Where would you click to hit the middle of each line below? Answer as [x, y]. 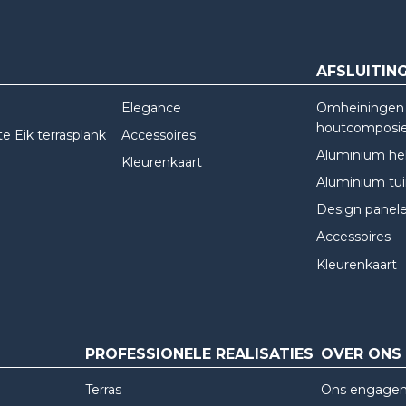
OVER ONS [362, 353]
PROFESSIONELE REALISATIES [199, 353]
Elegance [151, 107]
